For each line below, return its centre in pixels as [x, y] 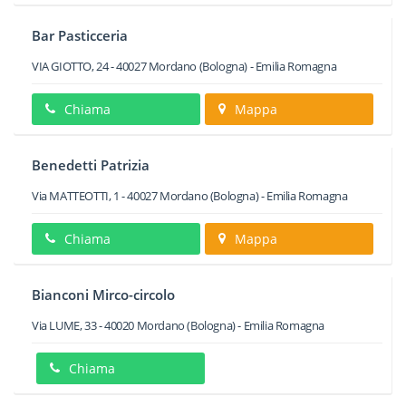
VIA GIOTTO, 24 [70, 66]
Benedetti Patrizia [91, 165]
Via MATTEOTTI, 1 [76, 196]
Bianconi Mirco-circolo [103, 295]
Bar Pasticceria [80, 35]
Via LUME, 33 [64, 325]
